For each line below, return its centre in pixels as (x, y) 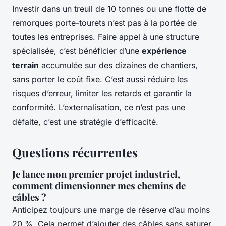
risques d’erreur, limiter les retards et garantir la (102, 94)
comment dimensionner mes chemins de (99, 186)
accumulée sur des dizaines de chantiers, (118, 65)
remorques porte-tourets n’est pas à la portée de (104, 23)
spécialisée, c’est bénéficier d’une (77, 51)
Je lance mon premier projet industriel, (96, 174)
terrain (25, 65)
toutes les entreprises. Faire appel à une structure (106, 37)
